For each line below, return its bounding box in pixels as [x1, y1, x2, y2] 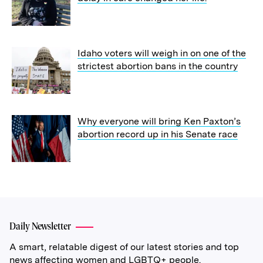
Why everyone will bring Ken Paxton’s [77, 115, 241, 127]
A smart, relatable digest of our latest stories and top [9, 241, 239, 252]
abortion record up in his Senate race [77, 128, 238, 140]
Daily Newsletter [9, 221, 71, 232]
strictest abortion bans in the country [77, 60, 238, 72]
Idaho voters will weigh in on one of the [77, 47, 246, 59]
